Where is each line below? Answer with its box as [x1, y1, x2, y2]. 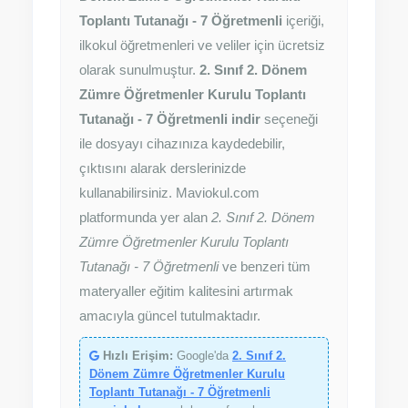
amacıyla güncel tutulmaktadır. [79, 308, 260, 323]
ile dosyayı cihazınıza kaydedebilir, [79, 136, 285, 151]
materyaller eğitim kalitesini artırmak [79, 283, 293, 299]
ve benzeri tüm [219, 259, 311, 274]
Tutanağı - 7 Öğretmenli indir [79, 111, 260, 127]
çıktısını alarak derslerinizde [79, 160, 246, 176]
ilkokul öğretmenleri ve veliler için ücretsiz [79, 37, 325, 53]
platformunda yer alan [79, 209, 211, 225]
